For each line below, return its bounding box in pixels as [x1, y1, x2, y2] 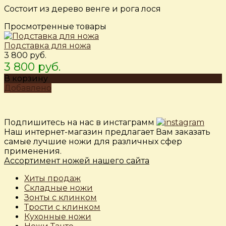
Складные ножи [24, 183, 93, 193]
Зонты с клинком [24, 193, 97, 203]
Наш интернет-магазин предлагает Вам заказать [4, 127, 210, 137]
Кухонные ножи [24, 212, 91, 222]
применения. [4, 146, 62, 156]
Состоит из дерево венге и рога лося [4, 4, 161, 14]
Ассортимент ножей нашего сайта [4, 156, 149, 166]
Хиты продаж [24, 174, 81, 184]
